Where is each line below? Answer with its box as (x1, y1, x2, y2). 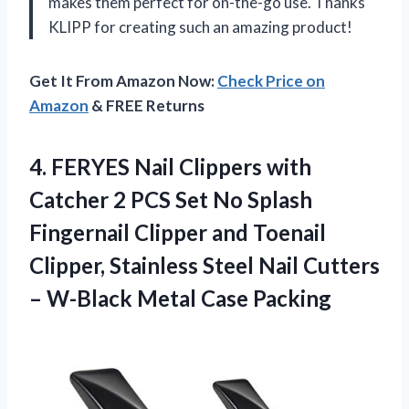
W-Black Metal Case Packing (47, 284, 331, 311)
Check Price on (217, 70, 325, 90)
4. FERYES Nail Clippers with (29, 152, 311, 180)
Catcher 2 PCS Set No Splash (29, 185, 312, 213)
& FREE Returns (89, 95, 204, 115)
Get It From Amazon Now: (29, 70, 217, 90)
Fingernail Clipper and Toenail (29, 218, 326, 246)
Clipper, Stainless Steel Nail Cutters (29, 251, 380, 278)
